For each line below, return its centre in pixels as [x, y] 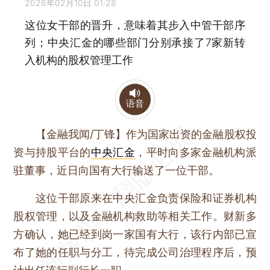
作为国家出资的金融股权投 [191, 134]
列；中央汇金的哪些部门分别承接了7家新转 [135, 43]
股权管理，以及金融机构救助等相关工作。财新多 [135, 216]
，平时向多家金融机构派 [196, 152]
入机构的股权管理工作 [79, 60]
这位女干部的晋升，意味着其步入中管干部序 [135, 25]
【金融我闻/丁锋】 [81, 134]
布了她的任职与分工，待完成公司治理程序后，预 [135, 252]
